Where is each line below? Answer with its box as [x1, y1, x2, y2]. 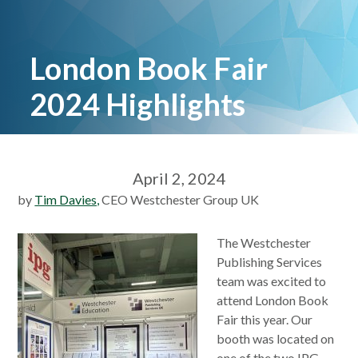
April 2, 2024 [132, 169, 226, 188]
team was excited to [217, 273, 327, 288]
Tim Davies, [34, 192, 100, 207]
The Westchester [217, 235, 312, 250]
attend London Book [217, 292, 329, 308]
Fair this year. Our [217, 312, 313, 327]
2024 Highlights [30, 86, 246, 122]
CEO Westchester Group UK [99, 192, 260, 207]
